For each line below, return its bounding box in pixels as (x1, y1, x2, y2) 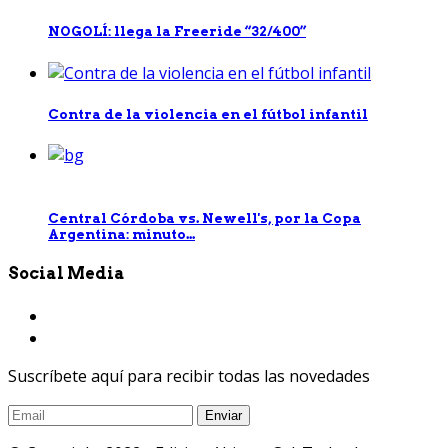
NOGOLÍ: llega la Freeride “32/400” (48, 23, 306, 40)
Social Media (8, 264, 125, 284)
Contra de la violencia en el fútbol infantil (48, 105, 368, 122)
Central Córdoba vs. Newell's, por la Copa (48, 210, 361, 227)
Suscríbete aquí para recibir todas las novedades (8, 364, 370, 387)
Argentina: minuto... (48, 226, 195, 243)
